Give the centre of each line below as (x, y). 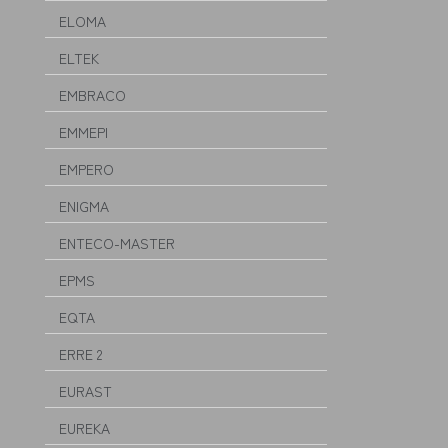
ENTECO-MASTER (117, 243)
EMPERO (86, 169)
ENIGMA (84, 206)
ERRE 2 (80, 354)
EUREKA (84, 428)
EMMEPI (83, 132)
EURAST (85, 391)
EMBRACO (92, 95)
